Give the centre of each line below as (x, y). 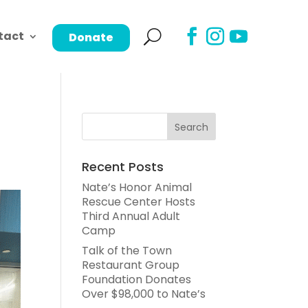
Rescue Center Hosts (139, 202)
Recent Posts (123, 167)
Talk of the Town (127, 251)
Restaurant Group (131, 265)
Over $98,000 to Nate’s (144, 294)
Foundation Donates (137, 279)
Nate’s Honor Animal (137, 187)
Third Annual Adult (131, 216)
